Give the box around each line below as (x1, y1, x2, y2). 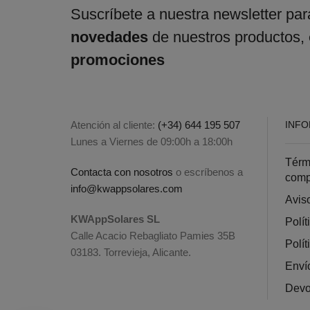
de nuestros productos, (152, 28, 309, 46)
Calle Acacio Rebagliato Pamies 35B (71, 229, 235, 241)
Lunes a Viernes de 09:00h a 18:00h (71, 135, 232, 147)
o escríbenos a (173, 165, 243, 178)
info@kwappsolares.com (71, 182, 183, 194)
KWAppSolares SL (71, 212, 160, 225)
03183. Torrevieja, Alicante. (71, 246, 191, 258)
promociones (71, 51, 165, 69)
